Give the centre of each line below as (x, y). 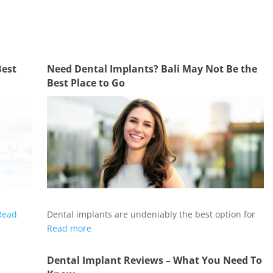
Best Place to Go (86, 83)
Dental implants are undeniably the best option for (151, 214)
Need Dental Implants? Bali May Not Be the (152, 69)
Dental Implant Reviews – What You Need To (154, 261)
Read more (69, 229)
